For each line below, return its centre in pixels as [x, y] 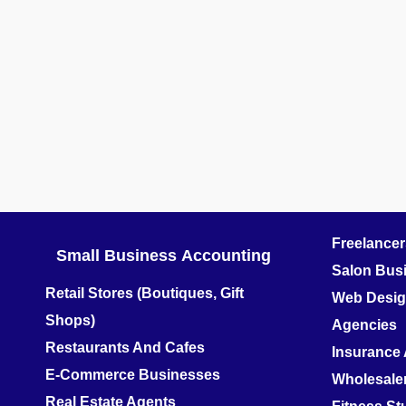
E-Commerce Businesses [133, 375]
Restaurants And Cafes [125, 348]
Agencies [364, 325]
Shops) [70, 321]
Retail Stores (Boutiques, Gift [145, 294]
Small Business [116, 256]
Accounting [226, 256]
